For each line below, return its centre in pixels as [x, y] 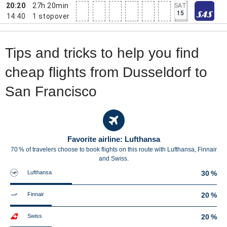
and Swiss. [113, 159]
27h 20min [51, 5]
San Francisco [51, 91]
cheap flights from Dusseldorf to [106, 72]
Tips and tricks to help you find [102, 53]
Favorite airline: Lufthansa [113, 139]
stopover [54, 16]
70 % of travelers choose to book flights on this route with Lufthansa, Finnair [113, 149]
